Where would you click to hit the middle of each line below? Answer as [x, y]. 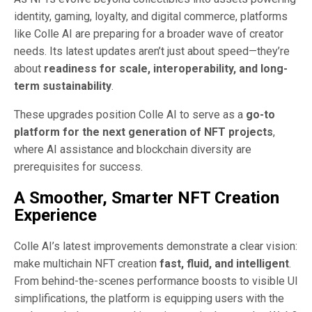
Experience [55, 215]
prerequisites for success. [78, 166]
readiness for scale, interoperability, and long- [166, 68]
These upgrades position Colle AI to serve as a [130, 114]
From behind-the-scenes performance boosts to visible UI [156, 281]
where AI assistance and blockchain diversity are [133, 149]
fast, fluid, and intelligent [224, 264]
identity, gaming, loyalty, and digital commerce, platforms [151, 16]
